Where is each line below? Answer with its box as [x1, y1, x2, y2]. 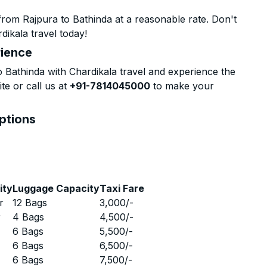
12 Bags [13, 197, 48, 209]
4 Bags [13, 211, 45, 223]
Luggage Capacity [13, 182, 100, 194]
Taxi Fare [100, 182, 145, 194]
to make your [150, 80, 215, 92]
